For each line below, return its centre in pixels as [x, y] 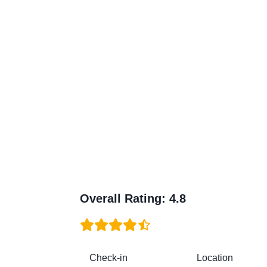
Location [215, 258]
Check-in [109, 258]
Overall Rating [121, 199]
